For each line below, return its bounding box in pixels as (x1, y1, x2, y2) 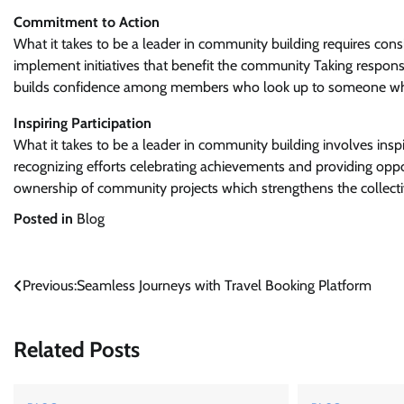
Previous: (23, 277, 77, 294)
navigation (13, 309, 110, 335)
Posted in (14, 210, 77, 227)
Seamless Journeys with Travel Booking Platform (77, 277, 372, 294)
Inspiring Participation (14, 115, 151, 132)
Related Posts (14, 335, 140, 363)
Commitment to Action (14, 14, 160, 31)
